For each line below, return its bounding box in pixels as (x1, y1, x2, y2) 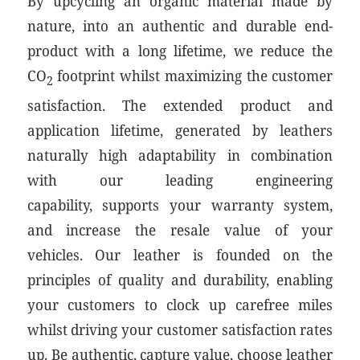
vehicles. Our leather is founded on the (27, 244, 333, 265)
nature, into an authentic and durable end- (27, 14, 333, 35)
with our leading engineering (27, 170, 333, 190)
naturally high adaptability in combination (27, 145, 333, 166)
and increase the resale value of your (27, 219, 333, 240)
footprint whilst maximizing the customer (52, 64, 333, 85)
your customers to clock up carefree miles (27, 294, 333, 315)
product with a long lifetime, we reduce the (27, 39, 333, 60)
